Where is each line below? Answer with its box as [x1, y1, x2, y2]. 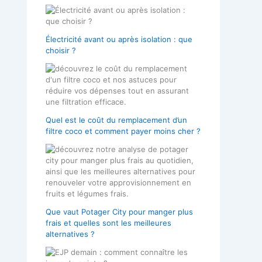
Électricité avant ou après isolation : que [46, 34, 192, 44]
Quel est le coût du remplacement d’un [46, 115, 187, 125]
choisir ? [46, 45, 76, 55]
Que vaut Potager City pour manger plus [46, 206, 193, 216]
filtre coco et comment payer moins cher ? [46, 126, 201, 136]
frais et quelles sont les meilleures [46, 218, 171, 227]
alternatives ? [46, 229, 95, 239]
